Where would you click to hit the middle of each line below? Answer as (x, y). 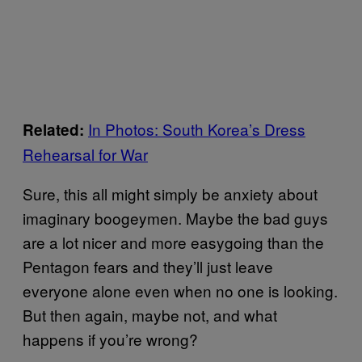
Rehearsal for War (85, 154)
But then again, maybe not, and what (150, 314)
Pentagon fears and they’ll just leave (148, 266)
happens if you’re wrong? (110, 339)
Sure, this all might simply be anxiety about (170, 193)
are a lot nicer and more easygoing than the (173, 242)
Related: (55, 129)
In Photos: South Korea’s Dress (197, 128)
